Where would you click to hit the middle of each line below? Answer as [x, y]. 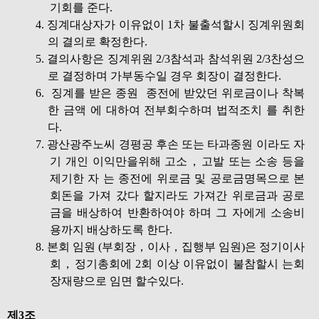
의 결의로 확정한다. [98, 42]
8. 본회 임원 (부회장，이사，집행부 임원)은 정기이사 [170, 247]
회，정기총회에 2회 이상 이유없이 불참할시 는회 [177, 264]
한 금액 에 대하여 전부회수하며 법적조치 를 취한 [176, 110]
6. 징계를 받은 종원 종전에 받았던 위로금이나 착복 [170, 93]
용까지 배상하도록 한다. [111, 230]
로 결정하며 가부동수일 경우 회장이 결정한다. [164, 76]
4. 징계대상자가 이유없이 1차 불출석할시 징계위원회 [170, 25]
